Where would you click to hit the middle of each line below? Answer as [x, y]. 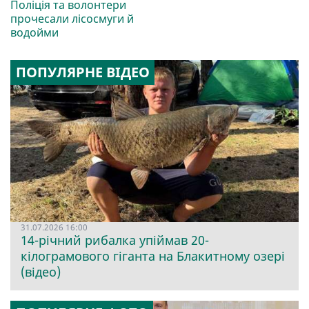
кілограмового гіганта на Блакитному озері [153, 256]
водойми [34, 32]
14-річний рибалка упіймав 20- [115, 240]
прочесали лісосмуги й [72, 18]
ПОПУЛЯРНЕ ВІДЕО [82, 72]
